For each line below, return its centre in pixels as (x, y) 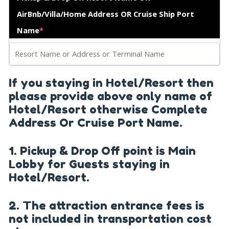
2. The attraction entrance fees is (107, 205)
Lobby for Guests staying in (89, 164)
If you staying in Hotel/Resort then (111, 82)
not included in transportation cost (110, 218)
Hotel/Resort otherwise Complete (108, 109)
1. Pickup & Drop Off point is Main (102, 150)
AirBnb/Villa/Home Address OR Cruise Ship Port (106, 14)
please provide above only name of (110, 96)
